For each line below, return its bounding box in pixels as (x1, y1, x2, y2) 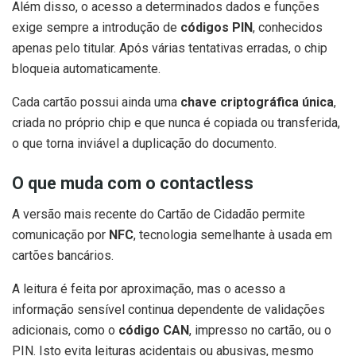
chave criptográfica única (180, 95, 334, 110)
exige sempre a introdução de (12, 20, 180, 36)
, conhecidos (253, 20, 323, 36)
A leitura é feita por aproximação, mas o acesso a (12, 281, 285, 296)
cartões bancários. (12, 247, 114, 263)
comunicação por (12, 226, 109, 242)
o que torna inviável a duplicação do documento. (12, 136, 277, 152)
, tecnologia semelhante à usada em (133, 226, 332, 242)
